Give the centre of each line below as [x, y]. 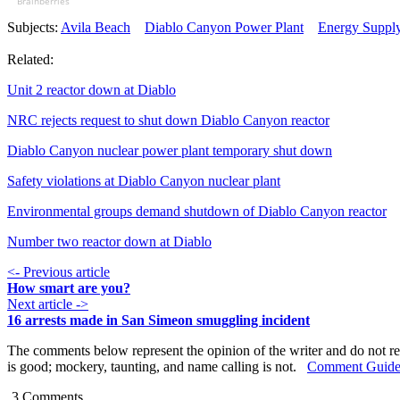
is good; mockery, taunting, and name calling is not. [157, 367]
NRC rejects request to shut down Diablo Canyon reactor [168, 121]
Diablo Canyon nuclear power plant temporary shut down [170, 151]
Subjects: [34, 28]
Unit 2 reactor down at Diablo [92, 90]
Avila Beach [96, 28]
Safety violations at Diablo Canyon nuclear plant [144, 181]
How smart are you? [69, 288]
